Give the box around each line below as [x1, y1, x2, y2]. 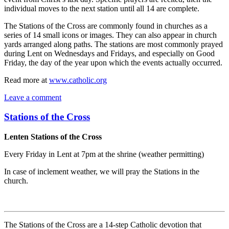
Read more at [4, 75, 49, 84]
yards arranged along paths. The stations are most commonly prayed [4, 39, 223, 49]
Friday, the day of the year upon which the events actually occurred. [4, 58, 222, 67]
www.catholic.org [49, 75, 107, 84]
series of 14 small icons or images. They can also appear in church [4, 30, 217, 39]
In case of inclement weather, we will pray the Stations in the [4, 167, 199, 176]
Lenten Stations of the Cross [4, 132, 102, 142]
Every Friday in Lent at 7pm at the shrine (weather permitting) [4, 150, 204, 159]
